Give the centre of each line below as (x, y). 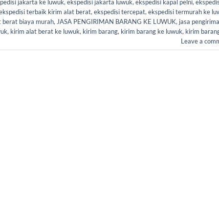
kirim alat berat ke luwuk (45, 31)
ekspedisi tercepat (120, 11)
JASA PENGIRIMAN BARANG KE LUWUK (116, 21)
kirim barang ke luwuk (152, 31)
